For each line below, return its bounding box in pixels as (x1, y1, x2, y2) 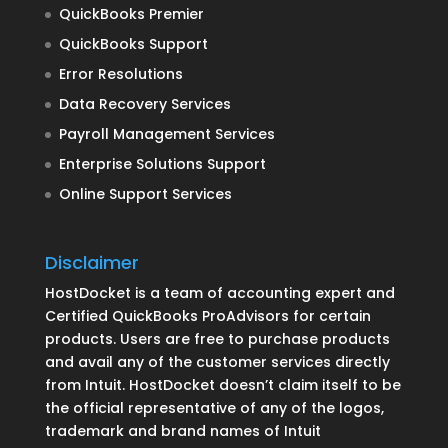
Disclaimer (44, 250, 139, 276)
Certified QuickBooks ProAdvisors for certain (44, 306, 371, 327)
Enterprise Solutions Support (58, 154, 266, 175)
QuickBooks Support (58, 34, 208, 55)
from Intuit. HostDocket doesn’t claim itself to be (44, 375, 401, 396)
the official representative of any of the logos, (44, 398, 384, 419)
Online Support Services (58, 184, 232, 205)
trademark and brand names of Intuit (44, 421, 321, 442)
